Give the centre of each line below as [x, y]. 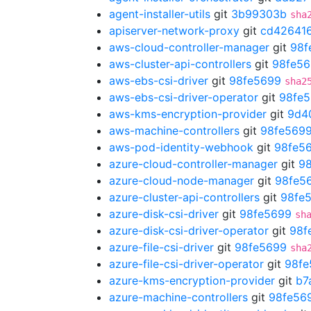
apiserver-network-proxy [174, 31]
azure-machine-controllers [178, 297]
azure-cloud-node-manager [182, 180]
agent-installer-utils [160, 14]
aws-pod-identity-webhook [181, 147]
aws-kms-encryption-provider [188, 114]
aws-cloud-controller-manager [189, 47]
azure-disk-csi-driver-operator [189, 230]
